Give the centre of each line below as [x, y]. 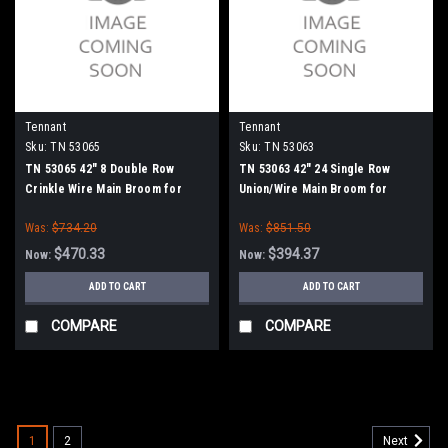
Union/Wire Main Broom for [313, 188]
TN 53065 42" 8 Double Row [100, 168]
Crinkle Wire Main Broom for [103, 188]
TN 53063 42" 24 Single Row [315, 168]
